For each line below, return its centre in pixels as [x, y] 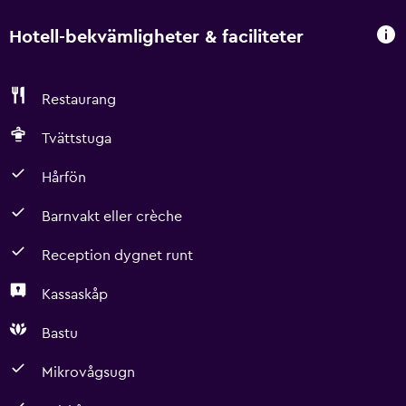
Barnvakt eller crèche [112, 217]
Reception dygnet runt [117, 256]
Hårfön [64, 178]
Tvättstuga [77, 139]
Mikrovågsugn [88, 372]
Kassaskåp [75, 295]
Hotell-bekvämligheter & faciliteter [156, 37]
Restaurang [79, 100]
